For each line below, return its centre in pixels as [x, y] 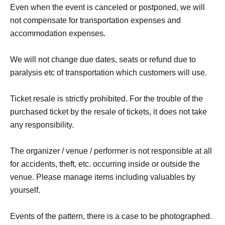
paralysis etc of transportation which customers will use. [108, 72]
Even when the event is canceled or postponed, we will [107, 7]
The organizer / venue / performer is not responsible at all [111, 151]
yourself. [25, 190]
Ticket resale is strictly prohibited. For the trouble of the [106, 98]
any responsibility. [42, 125]
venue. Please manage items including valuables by [103, 177]
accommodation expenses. [58, 33]
